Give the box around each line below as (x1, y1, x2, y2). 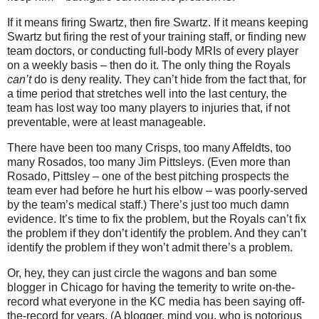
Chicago (61, 281, 103, 293)
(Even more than (207, 155, 291, 168)
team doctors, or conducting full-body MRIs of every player (7, 45, 298, 58)
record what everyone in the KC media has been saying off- (7, 295, 305, 308)
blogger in (7, 281, 61, 293)
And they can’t (234, 226, 306, 239)
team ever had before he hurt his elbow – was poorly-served (7, 184, 308, 197)
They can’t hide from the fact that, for (125, 73, 306, 86)
